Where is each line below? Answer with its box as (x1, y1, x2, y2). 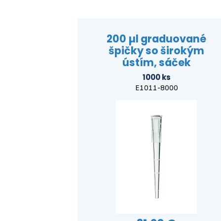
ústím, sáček (122, 55, 191, 70)
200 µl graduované (107, 31, 206, 46)
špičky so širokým (109, 43, 204, 58)
